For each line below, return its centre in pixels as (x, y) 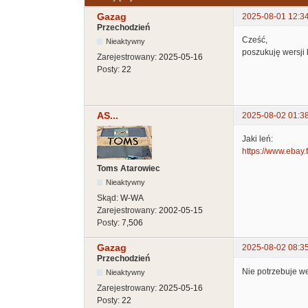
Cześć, (255, 40)
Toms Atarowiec (129, 169)
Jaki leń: (257, 139)
